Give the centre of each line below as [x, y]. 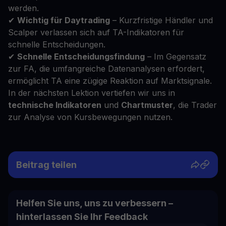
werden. [23, 8]
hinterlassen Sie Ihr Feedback [82, 217]
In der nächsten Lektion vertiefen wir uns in [92, 93]
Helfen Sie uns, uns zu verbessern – [95, 203]
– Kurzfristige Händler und [161, 20]
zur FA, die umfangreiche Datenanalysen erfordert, [106, 69]
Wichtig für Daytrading [64, 20]
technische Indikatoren [55, 105]
